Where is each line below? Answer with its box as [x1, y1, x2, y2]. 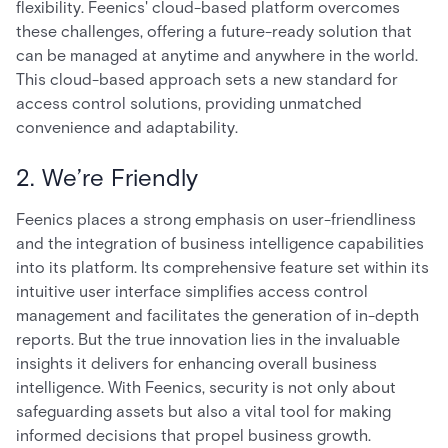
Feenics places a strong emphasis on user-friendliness [16, 210, 416, 229]
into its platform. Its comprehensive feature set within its [16, 258, 429, 277]
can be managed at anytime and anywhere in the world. [16, 46, 418, 65]
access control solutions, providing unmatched [16, 94, 362, 113]
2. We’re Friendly [16, 163, 198, 192]
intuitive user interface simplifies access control [16, 282, 368, 301]
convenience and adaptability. [16, 118, 238, 137]
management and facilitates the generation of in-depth [16, 306, 419, 325]
